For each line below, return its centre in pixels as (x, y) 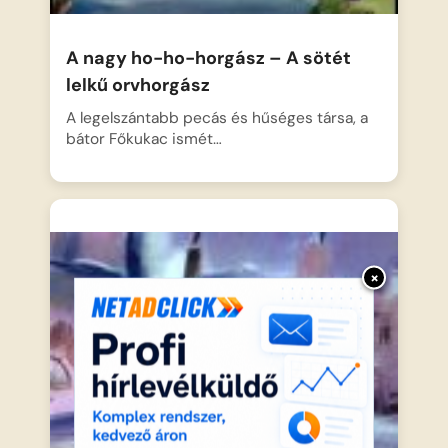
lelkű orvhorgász (138, 84)
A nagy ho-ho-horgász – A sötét (209, 57)
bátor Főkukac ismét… (144, 138)
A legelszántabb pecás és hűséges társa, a (217, 117)
